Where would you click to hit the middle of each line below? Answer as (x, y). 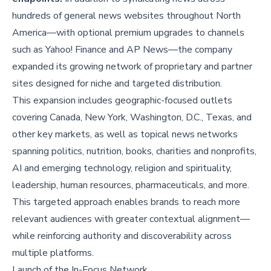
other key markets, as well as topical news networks (125, 135)
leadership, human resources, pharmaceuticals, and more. (131, 185)
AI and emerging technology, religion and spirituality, (122, 168)
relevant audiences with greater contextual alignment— (131, 219)
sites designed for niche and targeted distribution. (117, 84)
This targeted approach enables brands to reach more (126, 202)
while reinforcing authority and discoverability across (122, 236)
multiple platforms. (53, 253)
